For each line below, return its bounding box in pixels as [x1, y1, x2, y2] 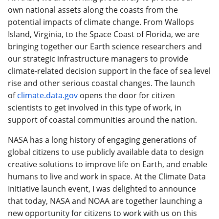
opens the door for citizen [78, 90, 175, 101]
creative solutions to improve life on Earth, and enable [8, 159, 207, 170]
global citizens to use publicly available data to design [8, 147, 204, 158]
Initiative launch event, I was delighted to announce [8, 183, 196, 195]
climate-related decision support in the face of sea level [8, 66, 211, 77]
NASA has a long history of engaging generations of [8, 134, 196, 146]
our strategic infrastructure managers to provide [8, 53, 188, 65]
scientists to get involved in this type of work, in [8, 102, 181, 113]
